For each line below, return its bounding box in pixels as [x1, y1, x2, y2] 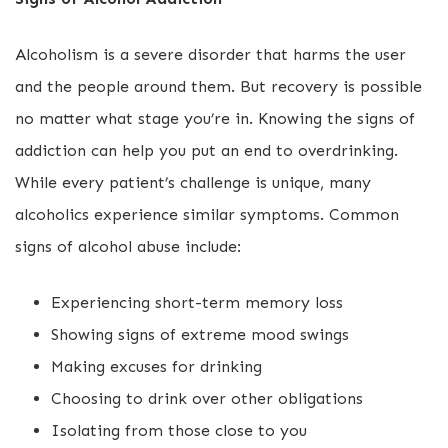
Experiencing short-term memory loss [51, 293, 343, 312]
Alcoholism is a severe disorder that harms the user [15, 45, 406, 64]
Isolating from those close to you [51, 421, 307, 440]
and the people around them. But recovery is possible [15, 77, 422, 96]
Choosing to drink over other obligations [51, 389, 363, 408]
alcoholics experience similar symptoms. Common [15, 205, 399, 224]
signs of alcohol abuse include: [15, 237, 241, 256]
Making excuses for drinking [51, 357, 262, 376]
